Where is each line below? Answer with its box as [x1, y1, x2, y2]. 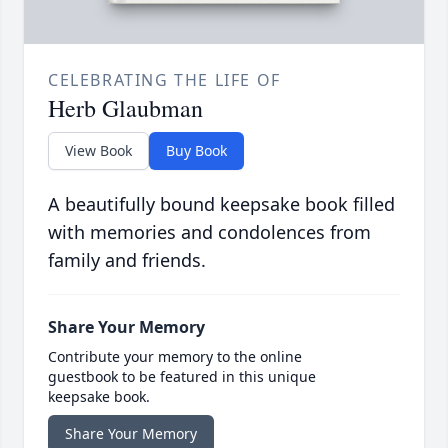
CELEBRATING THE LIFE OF [48, 69, 281, 92]
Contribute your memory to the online [48, 347, 302, 367]
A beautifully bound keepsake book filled [48, 192, 395, 217]
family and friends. [48, 248, 206, 273]
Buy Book [166, 141, 227, 161]
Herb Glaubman [48, 92, 203, 125]
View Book [65, 141, 132, 161]
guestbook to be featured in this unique [48, 367, 316, 387]
